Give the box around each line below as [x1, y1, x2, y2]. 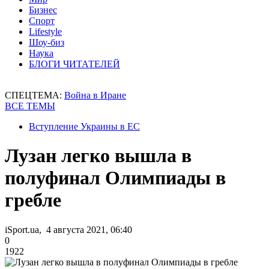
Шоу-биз [29, 37, 64, 47]
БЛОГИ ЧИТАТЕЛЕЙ [29, 59, 120, 69]
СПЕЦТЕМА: [5, 90, 64, 100]
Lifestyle [29, 26, 62, 37]
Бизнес [29, 5, 57, 15]
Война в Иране [64, 90, 126, 100]
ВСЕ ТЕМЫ [5, 101, 55, 111]
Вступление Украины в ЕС [29, 121, 140, 131]
